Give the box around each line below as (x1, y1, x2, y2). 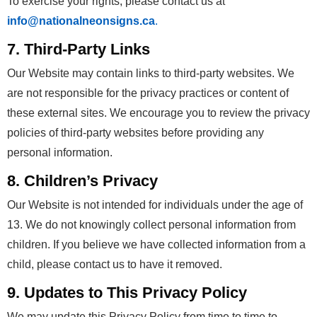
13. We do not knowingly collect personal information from (7, 219, 296, 231)
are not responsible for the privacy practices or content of (7, 87, 289, 99)
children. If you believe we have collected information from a (7, 238, 306, 250)
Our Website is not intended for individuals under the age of (7, 199, 303, 211)
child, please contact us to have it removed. (7, 258, 222, 270)
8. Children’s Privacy (7, 172, 158, 190)
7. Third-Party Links (7, 40, 150, 58)
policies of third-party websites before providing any (7, 127, 264, 139)
